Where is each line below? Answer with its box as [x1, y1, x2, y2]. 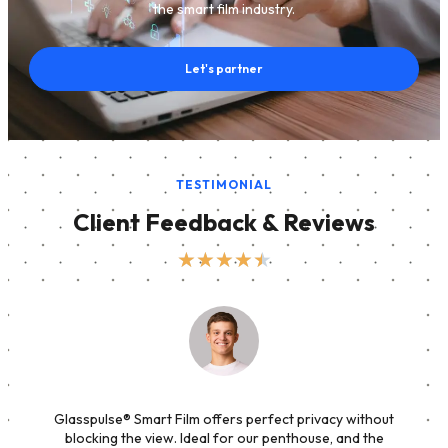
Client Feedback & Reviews [73, 206, 375, 237]
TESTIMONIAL [176, 176, 272, 192]
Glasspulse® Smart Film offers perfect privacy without [54, 409, 394, 428]
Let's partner [185, 60, 263, 76]
